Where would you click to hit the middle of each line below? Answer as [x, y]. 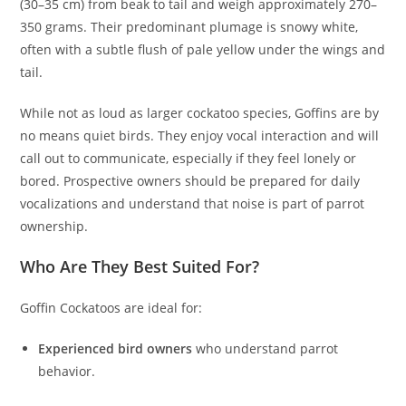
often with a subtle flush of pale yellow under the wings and [203, 50]
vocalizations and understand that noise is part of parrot [193, 204]
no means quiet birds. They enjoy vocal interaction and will [200, 136]
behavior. [67, 372]
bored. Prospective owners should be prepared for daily [190, 181]
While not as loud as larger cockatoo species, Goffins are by [200, 113]
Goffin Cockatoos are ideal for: [111, 308]
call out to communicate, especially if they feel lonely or [188, 159]
